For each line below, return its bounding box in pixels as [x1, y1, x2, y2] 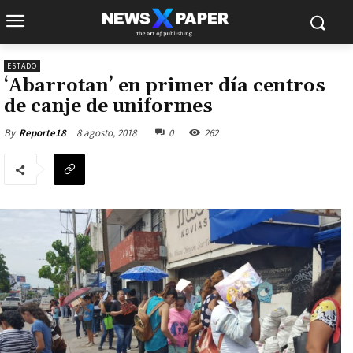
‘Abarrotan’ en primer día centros [4, 74, 325, 98]
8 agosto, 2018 [76, 125, 136, 139]
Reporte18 [19, 126, 66, 139]
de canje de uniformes [4, 95, 213, 118]
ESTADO [7, 61, 37, 71]
